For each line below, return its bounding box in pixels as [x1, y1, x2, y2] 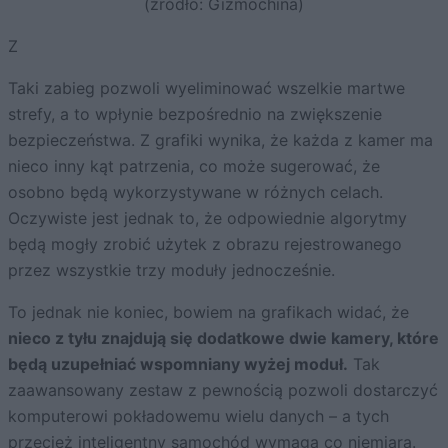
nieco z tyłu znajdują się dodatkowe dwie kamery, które [8, 328, 439, 349]
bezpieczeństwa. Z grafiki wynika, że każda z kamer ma [8, 130, 433, 151]
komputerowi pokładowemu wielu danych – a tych [8, 406, 389, 427]
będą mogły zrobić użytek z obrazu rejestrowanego [8, 234, 402, 255]
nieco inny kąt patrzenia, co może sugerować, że [8, 156, 380, 177]
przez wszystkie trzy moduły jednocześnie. [8, 260, 335, 281]
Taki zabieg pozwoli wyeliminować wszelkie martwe [8, 78, 405, 99]
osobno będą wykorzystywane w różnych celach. [8, 182, 383, 203]
